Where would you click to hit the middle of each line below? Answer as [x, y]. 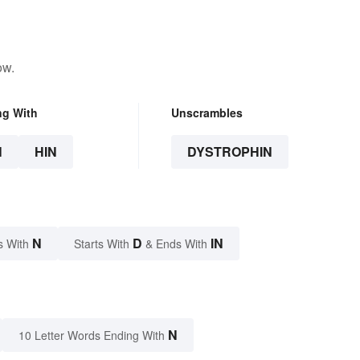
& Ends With [176, 244]
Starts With [103, 244]
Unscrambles [207, 113]
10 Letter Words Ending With [92, 335]
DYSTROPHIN [229, 152]
